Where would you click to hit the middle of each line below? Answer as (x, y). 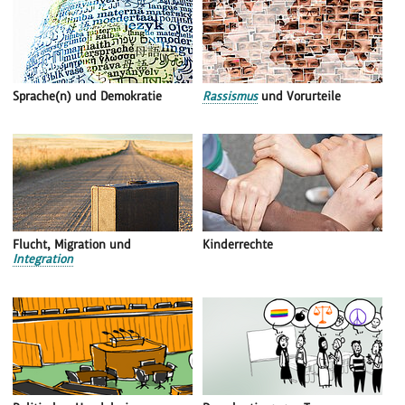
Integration (43, 259)
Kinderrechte (238, 245)
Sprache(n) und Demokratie (88, 96)
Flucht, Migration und (72, 245)
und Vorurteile (300, 96)
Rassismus (231, 96)
